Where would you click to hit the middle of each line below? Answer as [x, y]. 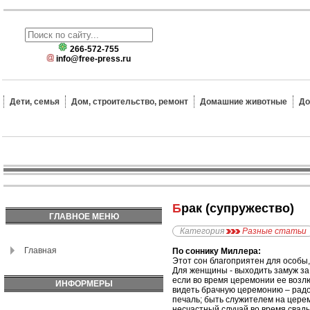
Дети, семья [35, 102]
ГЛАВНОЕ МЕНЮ [84, 217]
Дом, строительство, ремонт [130, 102]
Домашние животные [244, 102]
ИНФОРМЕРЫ [84, 284]
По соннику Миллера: [217, 252]
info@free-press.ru [93, 59]
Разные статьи [274, 231]
